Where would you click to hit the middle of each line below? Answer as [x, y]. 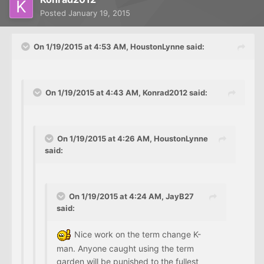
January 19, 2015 [99, 13]
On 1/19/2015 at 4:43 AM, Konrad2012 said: [126, 93]
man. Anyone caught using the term [125, 249]
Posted [54, 13]
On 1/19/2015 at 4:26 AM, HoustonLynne [133, 139]
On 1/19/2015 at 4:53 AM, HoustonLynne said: [119, 47]
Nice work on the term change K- [136, 235]
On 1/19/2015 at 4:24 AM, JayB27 [131, 197]
